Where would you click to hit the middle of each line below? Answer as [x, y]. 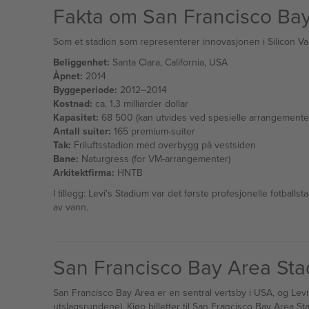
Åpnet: [68, 76]
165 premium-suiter [153, 131]
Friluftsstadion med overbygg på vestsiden [163, 145]
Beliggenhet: [81, 62]
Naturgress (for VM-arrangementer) [154, 159]
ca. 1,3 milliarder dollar [140, 103]
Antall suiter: [82, 131]
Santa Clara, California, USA [168, 62]
